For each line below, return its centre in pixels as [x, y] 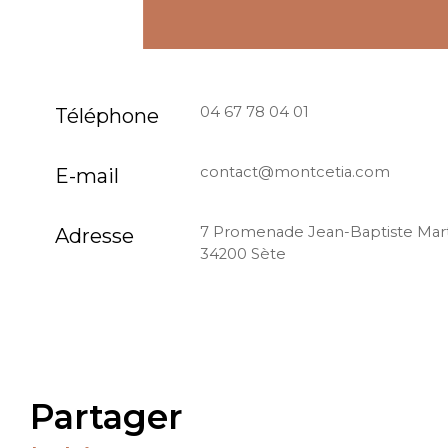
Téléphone [106, 116]
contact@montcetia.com [294, 172]
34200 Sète [242, 254]
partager [118, 416]
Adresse [94, 236]
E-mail [86, 176]
